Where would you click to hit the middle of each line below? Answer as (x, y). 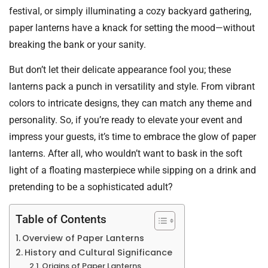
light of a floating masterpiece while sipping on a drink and (133, 170)
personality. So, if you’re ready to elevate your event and (126, 120)
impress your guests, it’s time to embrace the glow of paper (133, 136)
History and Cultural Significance (98, 253)
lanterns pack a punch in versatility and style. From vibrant (132, 86)
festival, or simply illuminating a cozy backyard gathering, (130, 11)
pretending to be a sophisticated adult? (91, 187)
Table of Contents (61, 220)
